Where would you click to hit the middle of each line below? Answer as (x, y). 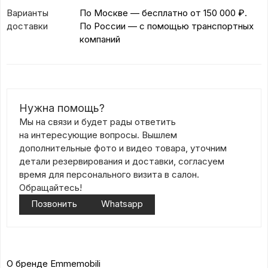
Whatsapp (122, 203)
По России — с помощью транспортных (167, 26)
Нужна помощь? (62, 108)
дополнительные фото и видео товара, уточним (123, 148)
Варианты (28, 13)
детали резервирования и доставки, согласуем (122, 161)
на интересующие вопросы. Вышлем (98, 135)
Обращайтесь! (51, 187)
